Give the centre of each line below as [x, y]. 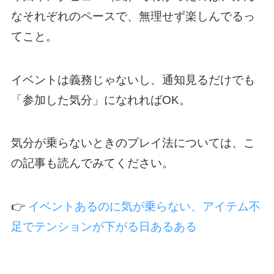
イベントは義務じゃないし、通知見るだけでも [133, 80]
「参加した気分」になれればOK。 [101, 100]
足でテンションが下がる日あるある [104, 226]
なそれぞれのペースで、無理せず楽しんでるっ [133, 16]
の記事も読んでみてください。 [92, 163]
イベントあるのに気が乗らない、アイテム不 [144, 206]
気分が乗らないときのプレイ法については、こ [133, 143]
